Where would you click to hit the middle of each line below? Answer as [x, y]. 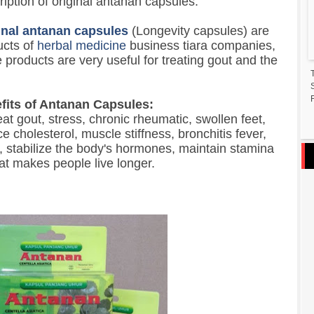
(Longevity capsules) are [199, 31]
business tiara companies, [201, 46]
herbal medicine [82, 46]
